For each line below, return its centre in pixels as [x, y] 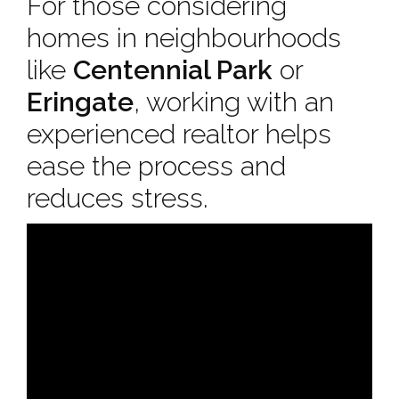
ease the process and [156, 166]
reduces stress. [117, 198]
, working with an [234, 102]
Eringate [80, 102]
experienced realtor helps [179, 134]
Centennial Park [173, 70]
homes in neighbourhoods [184, 38]
